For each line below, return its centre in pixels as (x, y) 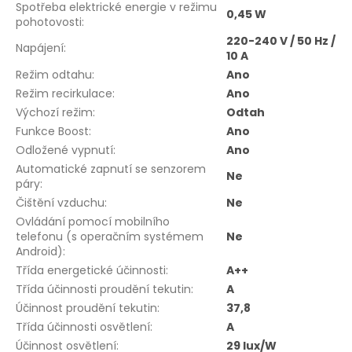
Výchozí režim (54, 113)
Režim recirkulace (64, 94)
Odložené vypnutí (64, 150)
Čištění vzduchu (60, 203)
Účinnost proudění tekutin (86, 308)
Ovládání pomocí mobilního (93, 222)
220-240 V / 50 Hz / (281, 41)
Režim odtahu (54, 75)
